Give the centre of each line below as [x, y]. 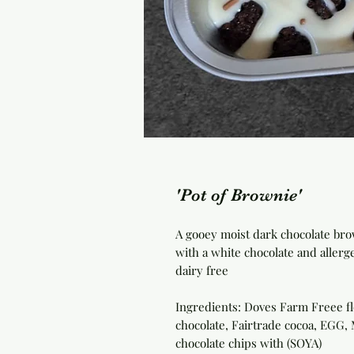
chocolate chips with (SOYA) [249, 343]
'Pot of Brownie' [239, 195]
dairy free [202, 271]
